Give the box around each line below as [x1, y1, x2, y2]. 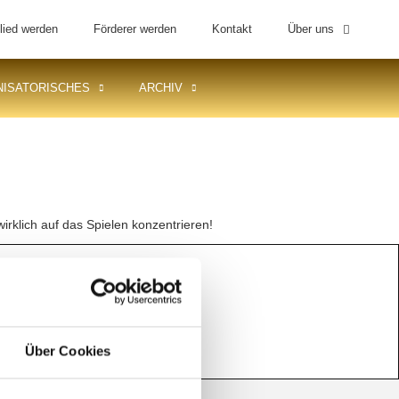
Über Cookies [24, 343, 111, 359]
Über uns [288, 22, 335, 36]
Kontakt [212, 22, 253, 36]
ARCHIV [139, 81, 183, 94]
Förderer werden [94, 22, 177, 36]
